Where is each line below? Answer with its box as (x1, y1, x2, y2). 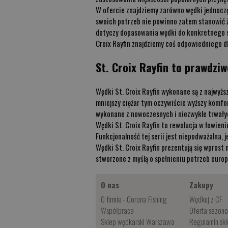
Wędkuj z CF (189, 193, 223, 205)
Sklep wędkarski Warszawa (101, 215, 175, 227)
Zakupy (189, 179, 214, 190)
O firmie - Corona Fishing (101, 193, 167, 205)
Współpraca (101, 204, 134, 216)
